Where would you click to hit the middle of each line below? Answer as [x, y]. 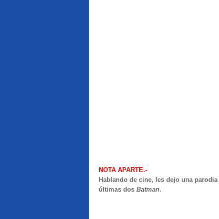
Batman [148, 189]
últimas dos [118, 189]
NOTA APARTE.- [123, 170]
